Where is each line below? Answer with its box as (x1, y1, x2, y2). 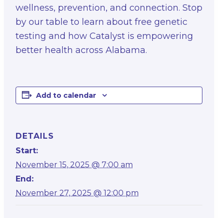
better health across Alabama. (16, 45, 147, 55)
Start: (16, 146, 38, 155)
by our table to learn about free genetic (16, 17, 187, 27)
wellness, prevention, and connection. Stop (16, 2, 202, 13)
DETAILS (16, 131, 54, 141)
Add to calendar (36, 91, 96, 100)
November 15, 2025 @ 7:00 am (16, 160, 133, 169)
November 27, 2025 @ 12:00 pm (16, 188, 139, 198)
